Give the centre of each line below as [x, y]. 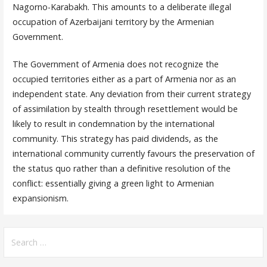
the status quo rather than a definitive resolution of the [121, 169]
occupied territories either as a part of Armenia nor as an [124, 79]
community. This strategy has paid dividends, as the [115, 139]
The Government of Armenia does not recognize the [115, 64]
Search [18, 234]
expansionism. [40, 198]
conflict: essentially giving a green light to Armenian [113, 184]
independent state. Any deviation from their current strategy [131, 94]
